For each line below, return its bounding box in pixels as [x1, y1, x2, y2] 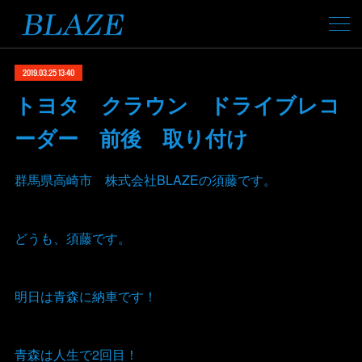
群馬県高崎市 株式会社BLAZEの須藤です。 [14, 170, 276, 189]
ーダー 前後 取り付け [14, 123, 248, 153]
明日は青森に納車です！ [14, 287, 157, 305]
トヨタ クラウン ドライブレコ [14, 90, 340, 120]
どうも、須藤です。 [14, 229, 131, 247]
